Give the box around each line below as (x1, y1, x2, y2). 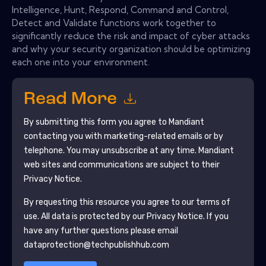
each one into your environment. (12, 56, 150, 68)
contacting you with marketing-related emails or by (23, 131, 223, 141)
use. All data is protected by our (23, 211, 147, 221)
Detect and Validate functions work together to (12, 17, 216, 28)
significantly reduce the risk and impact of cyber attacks (12, 30, 250, 42)
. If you (202, 211, 229, 221)
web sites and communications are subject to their (23, 159, 220, 170)
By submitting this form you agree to (23, 116, 169, 127)
